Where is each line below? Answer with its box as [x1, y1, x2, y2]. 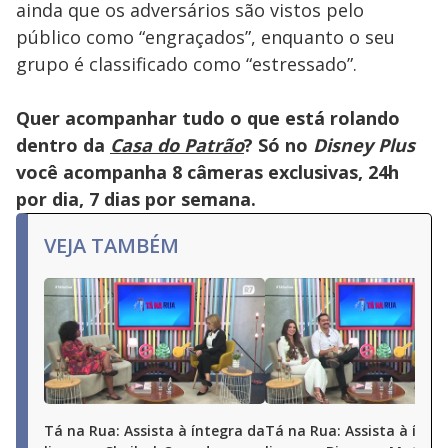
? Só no [244, 133, 313, 157]
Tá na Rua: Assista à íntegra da [44, 421, 265, 440]
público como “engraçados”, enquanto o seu [16, 25, 395, 49]
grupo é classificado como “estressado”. [16, 52, 357, 76]
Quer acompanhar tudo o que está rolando [16, 106, 400, 130]
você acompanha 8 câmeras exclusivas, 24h [16, 160, 399, 184]
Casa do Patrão [110, 133, 244, 157]
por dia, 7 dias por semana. [16, 187, 256, 211]
